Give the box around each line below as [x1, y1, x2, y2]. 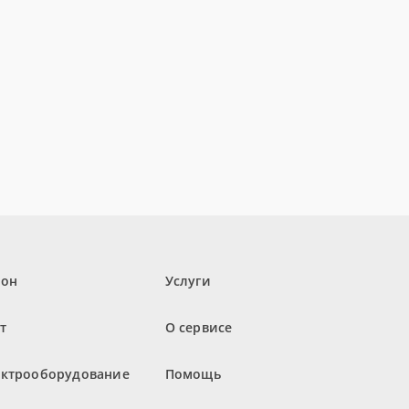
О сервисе [164, 319, 233, 337]
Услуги [164, 272, 211, 290]
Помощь [164, 365, 221, 383]
